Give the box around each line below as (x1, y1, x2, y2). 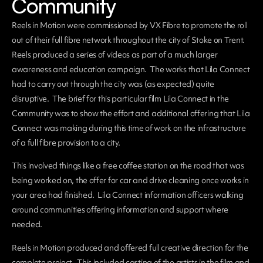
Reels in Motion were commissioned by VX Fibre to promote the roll (12, 20, 248, 31)
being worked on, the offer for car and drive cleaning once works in (12, 175, 249, 186)
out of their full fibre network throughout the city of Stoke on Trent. (12, 35, 247, 45)
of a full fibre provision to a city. (12, 137, 121, 148)
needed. (12, 219, 42, 230)
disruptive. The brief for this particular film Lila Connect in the (12, 93, 229, 104)
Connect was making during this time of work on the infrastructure (12, 123, 246, 133)
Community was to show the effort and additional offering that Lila (12, 108, 250, 119)
